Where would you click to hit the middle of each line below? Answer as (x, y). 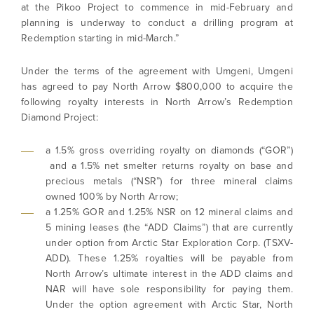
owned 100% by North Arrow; (112, 197)
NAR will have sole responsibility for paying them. (169, 289)
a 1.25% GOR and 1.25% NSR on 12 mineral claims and (169, 212)
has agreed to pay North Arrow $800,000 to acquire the (157, 87)
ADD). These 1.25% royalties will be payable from (169, 258)
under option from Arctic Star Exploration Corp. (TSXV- (169, 243)
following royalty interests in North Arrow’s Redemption (157, 102)
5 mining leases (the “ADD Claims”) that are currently (169, 227)
